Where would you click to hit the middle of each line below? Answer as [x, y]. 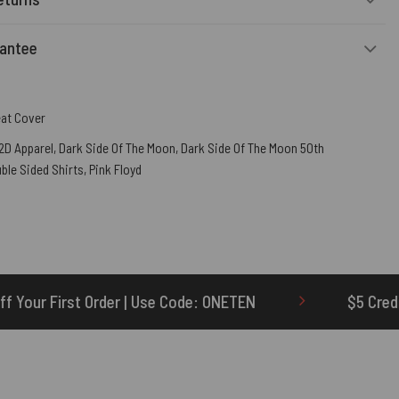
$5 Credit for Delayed [266, 302]
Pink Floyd [115, 169]
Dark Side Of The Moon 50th [252, 147]
